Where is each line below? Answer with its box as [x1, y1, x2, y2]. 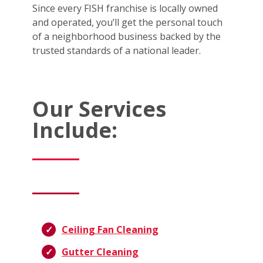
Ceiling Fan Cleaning [62, 222, 159, 236]
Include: [32, 115, 117, 144]
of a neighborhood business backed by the [32, 29, 221, 43]
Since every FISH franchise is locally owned [32, 1, 218, 15]
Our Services [32, 94, 166, 123]
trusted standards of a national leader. [32, 43, 201, 57]
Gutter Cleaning [62, 245, 139, 258]
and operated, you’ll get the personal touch [32, 15, 222, 29]
